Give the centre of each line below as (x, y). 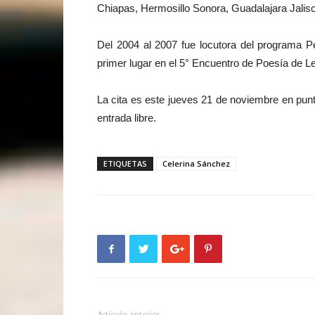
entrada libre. (127, 118)
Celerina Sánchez (196, 163)
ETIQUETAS (125, 163)
